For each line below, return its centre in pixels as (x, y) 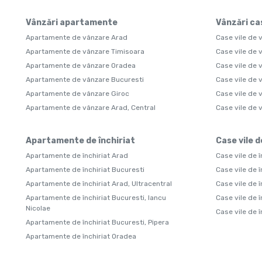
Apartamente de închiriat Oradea (81, 236)
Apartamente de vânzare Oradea (81, 65)
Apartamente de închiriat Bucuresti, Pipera (97, 222)
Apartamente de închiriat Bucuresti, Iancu (96, 198)
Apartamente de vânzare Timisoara (85, 51)
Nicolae (38, 208)
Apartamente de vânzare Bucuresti (85, 80)
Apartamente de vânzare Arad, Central (91, 108)
